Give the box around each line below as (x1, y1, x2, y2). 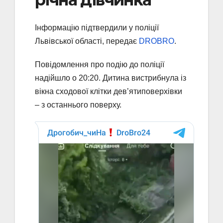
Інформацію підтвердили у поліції (35, 23, 159, 32)
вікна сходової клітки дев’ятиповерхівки (35, 87, 182, 96)
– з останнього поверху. (35, 101, 121, 110)
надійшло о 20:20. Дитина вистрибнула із (35, 74, 186, 83)
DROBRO (139, 37, 174, 46)
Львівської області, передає (35, 37, 139, 46)
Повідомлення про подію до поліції (35, 60, 164, 69)
